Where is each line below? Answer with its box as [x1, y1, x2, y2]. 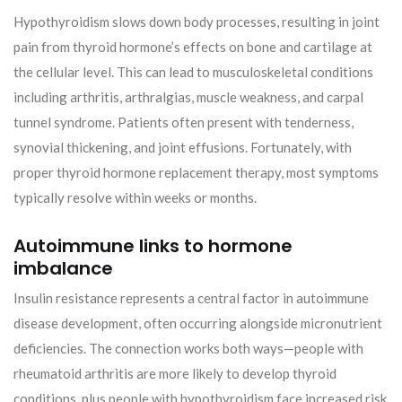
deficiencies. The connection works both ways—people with [13, 339, 363, 356]
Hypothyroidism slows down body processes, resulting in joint [13, 13, 380, 30]
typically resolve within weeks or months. [13, 188, 257, 205]
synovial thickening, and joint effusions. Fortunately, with [13, 138, 352, 155]
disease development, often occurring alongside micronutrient [13, 314, 382, 331]
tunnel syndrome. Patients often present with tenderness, [13, 113, 354, 130]
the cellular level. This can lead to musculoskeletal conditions [13, 63, 373, 80]
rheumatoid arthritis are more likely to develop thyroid [13, 364, 336, 381]
